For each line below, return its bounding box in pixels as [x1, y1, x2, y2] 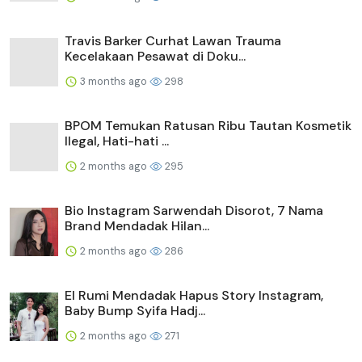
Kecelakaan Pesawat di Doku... [65, 47, 246, 65]
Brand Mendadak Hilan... [65, 217, 209, 234]
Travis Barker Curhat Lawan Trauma [65, 32, 281, 49]
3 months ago [78, 74, 149, 88]
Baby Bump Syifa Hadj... [65, 301, 205, 319]
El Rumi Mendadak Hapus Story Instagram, [65, 286, 323, 304]
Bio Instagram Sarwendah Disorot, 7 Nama [65, 201, 323, 219]
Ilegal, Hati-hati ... [65, 132, 169, 149]
